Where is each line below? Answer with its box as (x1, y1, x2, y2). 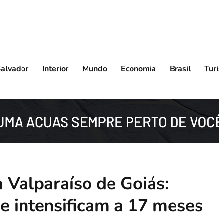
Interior (42, 63, 68, 74)
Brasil (170, 63, 191, 74)
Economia (121, 63, 156, 74)
